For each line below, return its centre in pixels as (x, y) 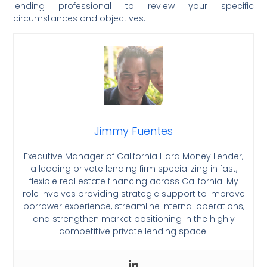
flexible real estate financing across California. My (133, 181)
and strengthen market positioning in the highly (133, 218)
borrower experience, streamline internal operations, (133, 206)
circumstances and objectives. (80, 18)
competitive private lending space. (133, 231)
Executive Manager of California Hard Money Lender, (133, 156)
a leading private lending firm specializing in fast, (133, 168)
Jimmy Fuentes (133, 131)
